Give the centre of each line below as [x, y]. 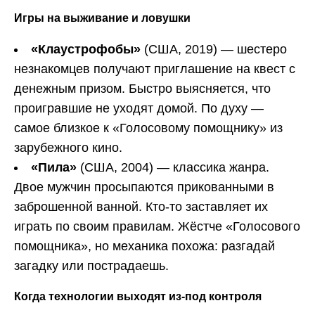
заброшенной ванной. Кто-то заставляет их [141, 206]
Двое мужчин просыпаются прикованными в [144, 187]
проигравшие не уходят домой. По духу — [139, 108]
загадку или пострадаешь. [91, 265]
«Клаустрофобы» [86, 49]
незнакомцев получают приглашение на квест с [155, 69]
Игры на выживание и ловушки [102, 18]
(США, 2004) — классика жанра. [173, 167]
